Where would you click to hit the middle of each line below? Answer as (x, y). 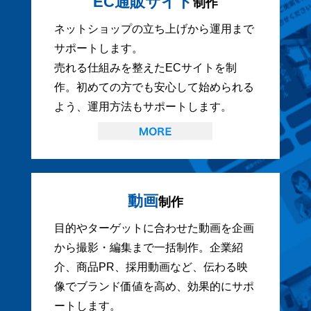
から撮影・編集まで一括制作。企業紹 (148, 248)
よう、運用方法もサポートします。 (143, 107)
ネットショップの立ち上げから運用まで (154, 29)
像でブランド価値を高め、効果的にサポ (154, 287)
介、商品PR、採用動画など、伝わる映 (151, 267)
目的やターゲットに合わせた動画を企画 (154, 228)
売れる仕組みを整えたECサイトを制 (145, 68)
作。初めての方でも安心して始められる (154, 87)
